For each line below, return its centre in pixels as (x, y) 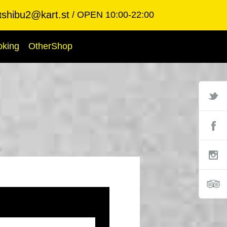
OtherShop (50, 46)
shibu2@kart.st (35, 15)
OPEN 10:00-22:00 (116, 15)
